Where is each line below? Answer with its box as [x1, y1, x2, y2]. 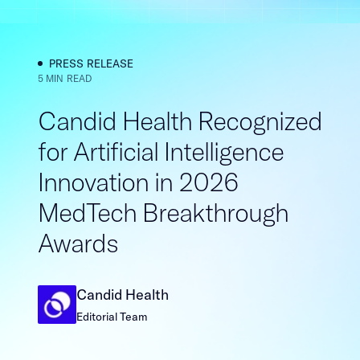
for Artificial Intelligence [37, 134, 284, 167]
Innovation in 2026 [37, 165, 239, 198]
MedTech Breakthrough [37, 195, 288, 228]
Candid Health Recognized [37, 104, 322, 137]
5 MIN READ [37, 72, 93, 84]
